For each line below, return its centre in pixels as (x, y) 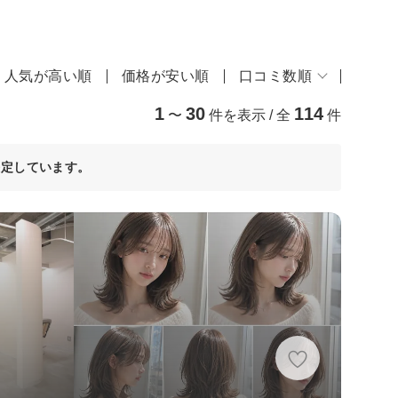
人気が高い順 (48, 76)
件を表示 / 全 (250, 115)
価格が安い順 (165, 76)
